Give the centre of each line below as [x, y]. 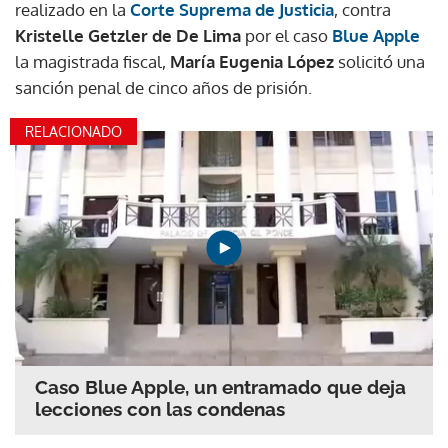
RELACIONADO [73, 131]
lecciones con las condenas [160, 409]
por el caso [286, 35]
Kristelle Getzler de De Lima [128, 35]
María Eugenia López [252, 61]
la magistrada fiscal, [92, 61]
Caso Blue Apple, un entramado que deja [220, 387]
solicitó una [379, 61]
